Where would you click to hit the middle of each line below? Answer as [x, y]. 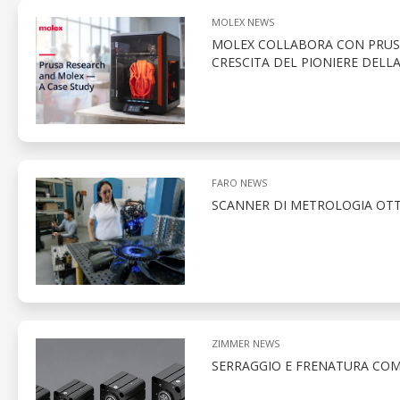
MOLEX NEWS [242, 22]
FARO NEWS [239, 183]
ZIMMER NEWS [245, 344]
